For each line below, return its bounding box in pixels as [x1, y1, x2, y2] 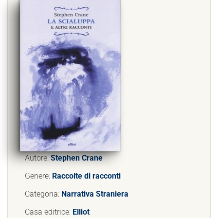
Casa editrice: [25, 207, 73, 217]
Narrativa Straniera [61, 189, 128, 199]
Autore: [25, 153, 51, 163]
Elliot [73, 207, 90, 217]
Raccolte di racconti [52, 171, 121, 181]
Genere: [25, 171, 52, 181]
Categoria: [25, 189, 61, 199]
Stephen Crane [51, 153, 103, 163]
